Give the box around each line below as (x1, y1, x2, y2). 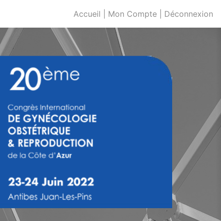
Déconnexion (164, 9, 213, 19)
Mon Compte (108, 9, 157, 19)
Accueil (74, 9, 101, 19)
